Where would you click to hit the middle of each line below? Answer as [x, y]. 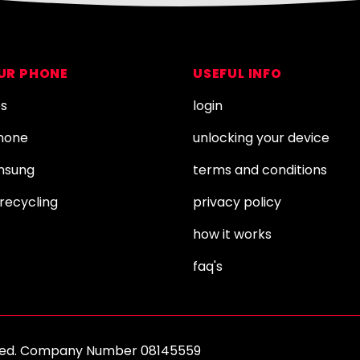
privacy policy [237, 202]
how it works [232, 234]
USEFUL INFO [237, 74]
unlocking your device [261, 138]
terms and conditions [260, 170]
